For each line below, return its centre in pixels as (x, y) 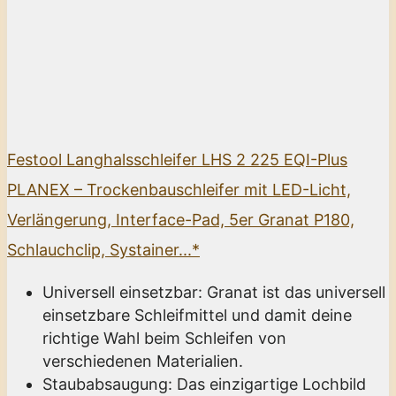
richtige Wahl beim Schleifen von (164, 338)
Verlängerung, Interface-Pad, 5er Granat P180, (181, 219)
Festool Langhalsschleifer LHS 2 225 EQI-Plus (177, 159)
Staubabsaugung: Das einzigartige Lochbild (204, 384)
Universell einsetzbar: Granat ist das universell (214, 292)
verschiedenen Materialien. (143, 361)
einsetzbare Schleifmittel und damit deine (197, 315)
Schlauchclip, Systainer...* (103, 249)
